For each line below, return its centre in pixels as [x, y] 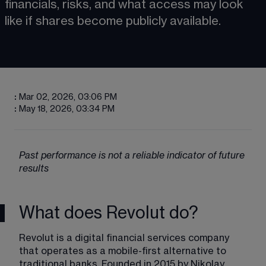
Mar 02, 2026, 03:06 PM [68, 97]
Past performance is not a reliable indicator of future [133, 156]
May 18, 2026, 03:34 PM [67, 109]
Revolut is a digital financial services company [125, 238]
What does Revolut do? [109, 213]
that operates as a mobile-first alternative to [124, 251]
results [34, 169]
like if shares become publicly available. [114, 21]
